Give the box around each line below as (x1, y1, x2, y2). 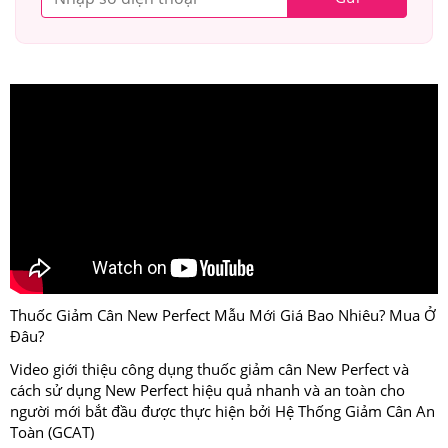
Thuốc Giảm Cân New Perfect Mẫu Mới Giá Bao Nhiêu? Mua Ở (10, 305, 436, 326)
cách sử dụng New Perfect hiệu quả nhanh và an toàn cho (10, 380, 405, 401)
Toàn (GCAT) (10, 422, 94, 443)
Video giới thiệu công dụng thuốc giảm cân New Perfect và (10, 359, 409, 380)
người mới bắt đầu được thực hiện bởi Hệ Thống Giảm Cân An (10, 401, 435, 422)
